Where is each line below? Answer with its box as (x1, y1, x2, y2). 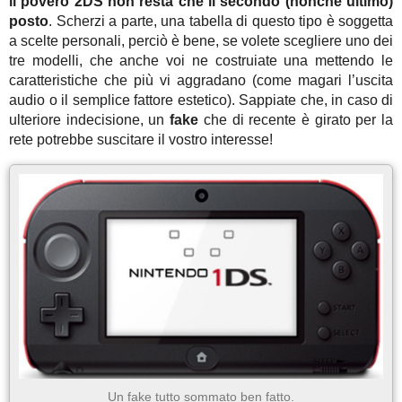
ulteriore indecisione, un (9, 111, 170, 127)
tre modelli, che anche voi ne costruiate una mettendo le (9, 52, 393, 68)
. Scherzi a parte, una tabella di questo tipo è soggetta (48, 13, 393, 29)
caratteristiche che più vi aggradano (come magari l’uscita (9, 72, 393, 88)
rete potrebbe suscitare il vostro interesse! (9, 131, 273, 147)
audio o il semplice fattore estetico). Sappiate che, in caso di (9, 92, 393, 108)
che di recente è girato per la (198, 111, 394, 127)
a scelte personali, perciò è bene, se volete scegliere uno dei (9, 32, 393, 48)
